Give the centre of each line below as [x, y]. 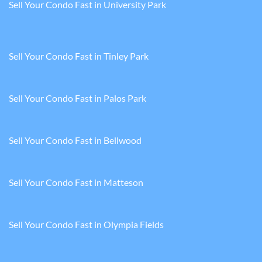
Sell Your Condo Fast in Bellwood [75, 140]
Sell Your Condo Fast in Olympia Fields [86, 225]
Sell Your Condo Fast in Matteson [76, 182]
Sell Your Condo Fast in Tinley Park [79, 56]
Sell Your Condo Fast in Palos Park [77, 98]
